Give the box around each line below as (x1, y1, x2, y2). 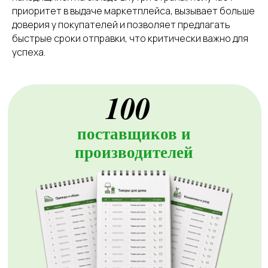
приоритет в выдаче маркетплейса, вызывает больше (12, 4, 255, 17)
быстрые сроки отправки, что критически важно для (12, 31, 248, 45)
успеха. (12, 45, 45, 59)
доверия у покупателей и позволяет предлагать (12, 17, 230, 31)
